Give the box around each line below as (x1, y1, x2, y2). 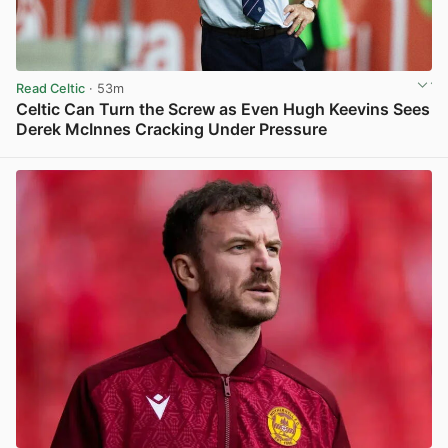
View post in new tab (302, 143, 430, 159)
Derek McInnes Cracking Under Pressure (16, 119, 327, 140)
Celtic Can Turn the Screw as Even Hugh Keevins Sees (16, 99, 430, 120)
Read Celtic (16, 80, 85, 96)
